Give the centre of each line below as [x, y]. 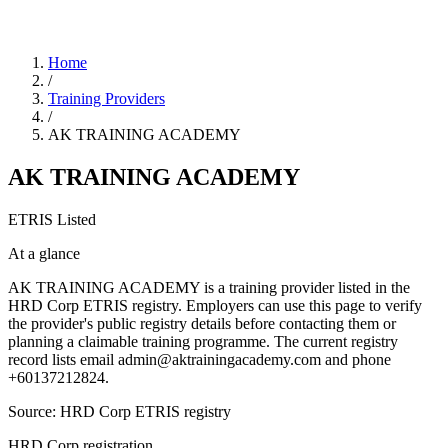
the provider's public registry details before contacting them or [202, 323]
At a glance [44, 253]
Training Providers [106, 98]
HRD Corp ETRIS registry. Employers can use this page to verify [215, 305]
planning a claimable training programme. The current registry [203, 341]
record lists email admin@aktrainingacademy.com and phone [199, 359]
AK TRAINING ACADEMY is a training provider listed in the [209, 287]
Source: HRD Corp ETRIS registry [119, 411]
